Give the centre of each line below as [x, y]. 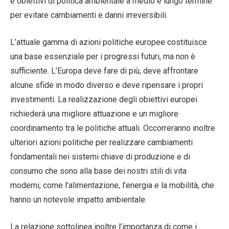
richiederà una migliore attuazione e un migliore [94, 113]
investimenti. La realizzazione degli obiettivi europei [104, 99]
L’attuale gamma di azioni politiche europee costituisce [109, 42]
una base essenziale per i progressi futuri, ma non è [103, 56]
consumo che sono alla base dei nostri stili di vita [98, 171]
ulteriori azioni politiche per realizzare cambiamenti [101, 142]
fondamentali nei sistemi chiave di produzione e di [100, 156]
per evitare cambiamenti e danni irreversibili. [89, 15]
